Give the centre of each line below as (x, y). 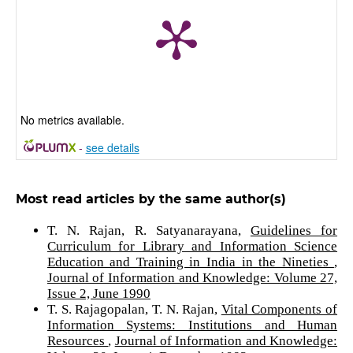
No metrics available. (72, 119)
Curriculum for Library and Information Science (192, 246)
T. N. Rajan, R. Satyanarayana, (149, 230)
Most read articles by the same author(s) (150, 199)
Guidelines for (294, 230)
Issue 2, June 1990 (98, 293)
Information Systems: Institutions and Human (192, 325)
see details (112, 147)
